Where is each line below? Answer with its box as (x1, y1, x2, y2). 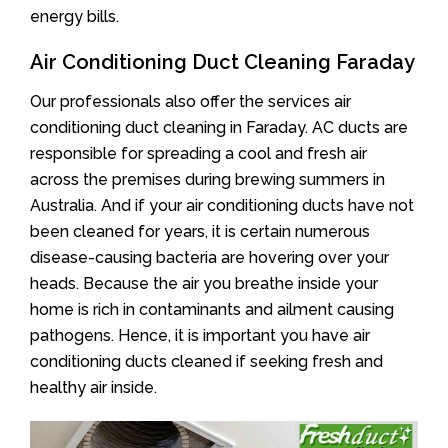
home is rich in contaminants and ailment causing (30, 299, 394, 319)
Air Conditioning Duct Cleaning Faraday (30, 49, 415, 74)
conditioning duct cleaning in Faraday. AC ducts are (30, 117, 408, 137)
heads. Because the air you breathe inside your (30, 273, 378, 293)
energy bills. (30, 6, 119, 26)
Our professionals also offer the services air (30, 91, 351, 111)
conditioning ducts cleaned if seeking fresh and (30, 351, 383, 371)
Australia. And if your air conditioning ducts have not (30, 195, 414, 215)
